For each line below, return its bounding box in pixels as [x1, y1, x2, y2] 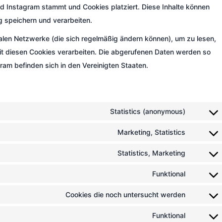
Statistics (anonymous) [110, 107, 185, 115]
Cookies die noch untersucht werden [65, 190, 185, 199]
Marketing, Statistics [117, 128, 185, 136]
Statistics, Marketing [117, 149, 185, 157]
